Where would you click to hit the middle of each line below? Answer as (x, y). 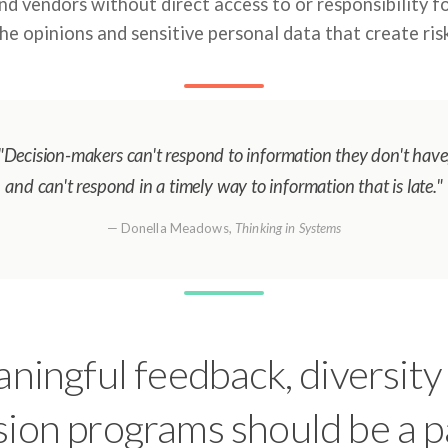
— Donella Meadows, (170, 228)
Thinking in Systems (288, 228)
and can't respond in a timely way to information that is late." (224, 186)
